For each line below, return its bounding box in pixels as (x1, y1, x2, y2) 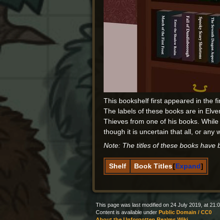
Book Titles (134, 162, 173, 170)
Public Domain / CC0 (159, 209, 212, 216)
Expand (175, 162, 201, 170)
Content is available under (96, 209, 159, 216)
